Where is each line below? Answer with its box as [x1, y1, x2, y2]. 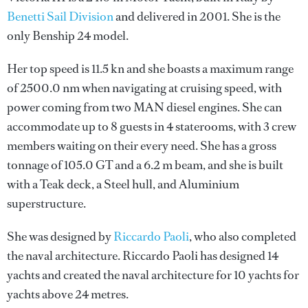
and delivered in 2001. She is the [113, 8, 280, 25]
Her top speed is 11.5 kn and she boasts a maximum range [7, 60, 294, 77]
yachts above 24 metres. [7, 286, 129, 302]
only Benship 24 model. [7, 27, 129, 44]
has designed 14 [198, 247, 278, 264]
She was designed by [7, 228, 113, 245]
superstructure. [7, 195, 86, 212]
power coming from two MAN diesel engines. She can [7, 99, 282, 115]
